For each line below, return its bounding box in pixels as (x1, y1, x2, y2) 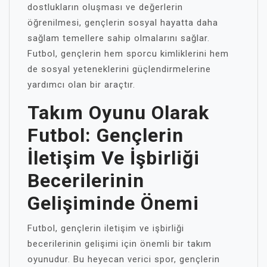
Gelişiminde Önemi (27, 192, 199, 215)
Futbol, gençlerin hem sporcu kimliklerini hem (27, 48, 229, 59)
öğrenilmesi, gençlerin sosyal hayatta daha (27, 17, 218, 28)
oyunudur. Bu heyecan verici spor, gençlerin (27, 254, 220, 265)
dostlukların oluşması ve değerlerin (27, 2, 183, 13)
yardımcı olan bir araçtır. (27, 79, 135, 90)
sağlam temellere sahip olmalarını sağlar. (27, 33, 210, 44)
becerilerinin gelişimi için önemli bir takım (27, 238, 212, 249)
